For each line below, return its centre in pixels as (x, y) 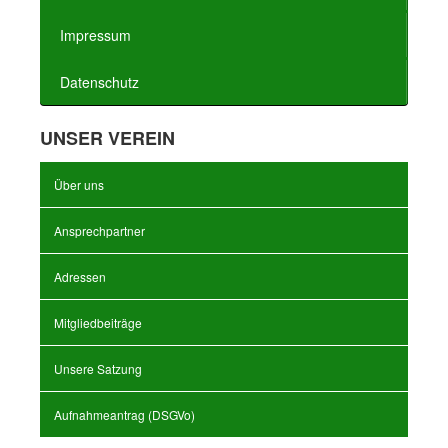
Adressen (80, 276)
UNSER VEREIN (107, 138)
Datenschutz (99, 82)
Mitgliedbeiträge (98, 322)
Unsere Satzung (98, 368)
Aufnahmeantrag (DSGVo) (124, 414)
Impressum (95, 35)
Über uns (79, 184)
